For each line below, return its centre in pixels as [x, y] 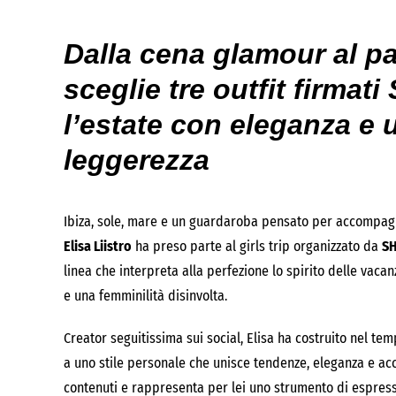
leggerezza [137, 160]
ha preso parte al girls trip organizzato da [257, 246]
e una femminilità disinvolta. [145, 296]
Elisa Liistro [98, 246]
